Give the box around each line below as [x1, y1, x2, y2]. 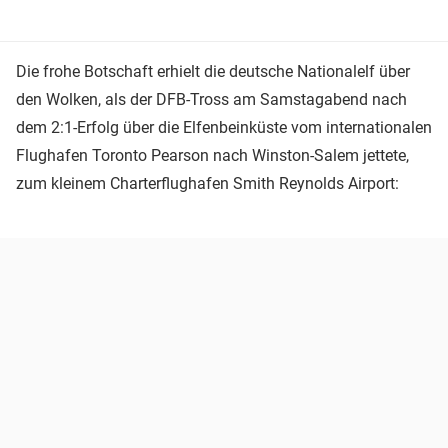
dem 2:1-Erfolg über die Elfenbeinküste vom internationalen [16, 117, 432, 137]
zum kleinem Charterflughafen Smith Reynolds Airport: [16, 173, 399, 193]
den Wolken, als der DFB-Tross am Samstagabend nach [16, 89, 407, 109]
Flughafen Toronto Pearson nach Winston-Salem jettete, [16, 145, 409, 165]
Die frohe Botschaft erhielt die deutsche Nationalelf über [16, 61, 410, 81]
